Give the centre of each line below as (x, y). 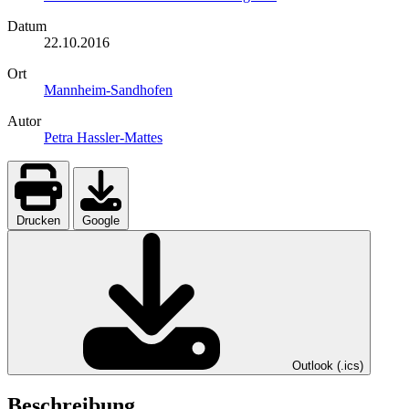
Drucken (38, 220)
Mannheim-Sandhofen (108, 89)
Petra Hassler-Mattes (103, 137)
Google (101, 220)
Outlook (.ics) (328, 365)
